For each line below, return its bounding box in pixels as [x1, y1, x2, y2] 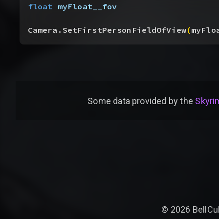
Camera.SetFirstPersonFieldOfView [27, 25, 186, 36]
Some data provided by [88, 95, 178, 106]
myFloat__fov [52, 1, 117, 12]
